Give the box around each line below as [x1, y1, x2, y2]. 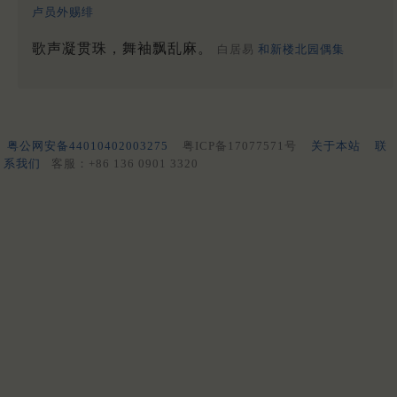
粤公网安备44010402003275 [7, 139, 168, 153]
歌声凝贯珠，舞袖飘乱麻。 [32, 41, 217, 57]
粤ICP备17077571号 [183, 139, 297, 153]
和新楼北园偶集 [258, 43, 345, 57]
